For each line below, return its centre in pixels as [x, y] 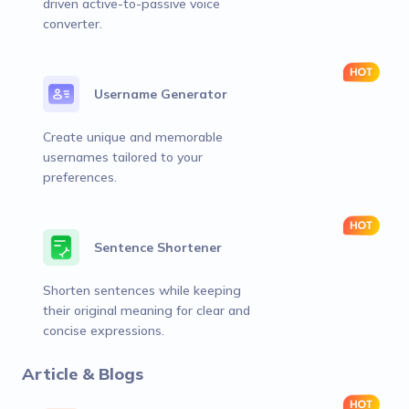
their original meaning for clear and [147, 310]
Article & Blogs [83, 374]
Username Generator [161, 94]
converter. [73, 24]
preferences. [80, 177]
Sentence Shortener [158, 247]
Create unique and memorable [133, 137]
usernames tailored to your [123, 157]
